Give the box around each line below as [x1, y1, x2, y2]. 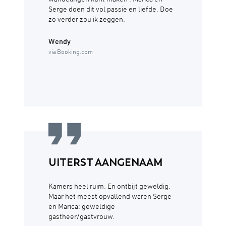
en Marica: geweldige [48, 204, 115, 211]
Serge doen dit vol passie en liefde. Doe [48, 7, 173, 14]
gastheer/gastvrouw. [48, 214, 115, 221]
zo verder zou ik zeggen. [48, 17, 125, 24]
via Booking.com [48, 49, 93, 56]
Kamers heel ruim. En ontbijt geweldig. [48, 184, 171, 191]
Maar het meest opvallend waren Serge [48, 194, 172, 201]
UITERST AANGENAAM [48, 156, 162, 169]
